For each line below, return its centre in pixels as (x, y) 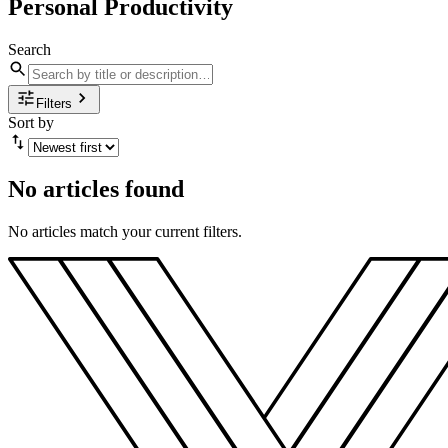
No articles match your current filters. (125, 232)
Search (29, 49)
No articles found (96, 189)
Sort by (31, 122)
